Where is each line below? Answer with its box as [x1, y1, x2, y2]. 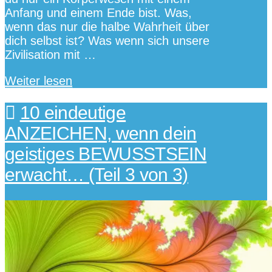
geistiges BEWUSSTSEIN [5, 144, 207, 165]
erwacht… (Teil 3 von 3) [5, 165, 188, 185]
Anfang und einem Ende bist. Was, [5, 5, 192, 19]
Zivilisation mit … [5, 47, 96, 61]
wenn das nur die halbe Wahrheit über [5, 19, 209, 33]
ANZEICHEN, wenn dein [5, 123, 197, 144]
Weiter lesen [5, 73, 72, 87]
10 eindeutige [19, 103, 126, 123]
